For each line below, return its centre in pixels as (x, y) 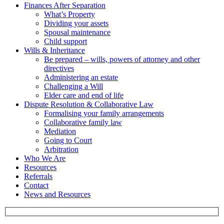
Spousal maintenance (77, 32)
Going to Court (68, 140)
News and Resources (57, 194)
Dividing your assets (76, 23)
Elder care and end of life (84, 95)
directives (59, 68)
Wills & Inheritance (54, 50)
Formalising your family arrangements (104, 113)
